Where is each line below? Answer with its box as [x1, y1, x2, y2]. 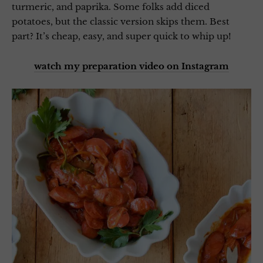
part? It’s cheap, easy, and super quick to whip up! [12, 30, 231, 42]
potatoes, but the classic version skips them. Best [12, 15, 230, 27]
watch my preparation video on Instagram [34, 60, 229, 72]
